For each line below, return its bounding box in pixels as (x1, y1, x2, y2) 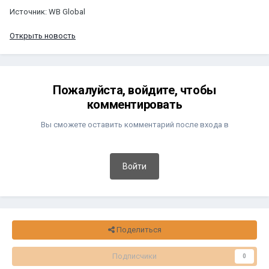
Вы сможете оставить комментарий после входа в (40, 119, 229, 129)
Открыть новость (10, 31, 76, 40)
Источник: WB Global (10, 7, 85, 16)
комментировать (86, 97, 183, 112)
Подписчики (112, 251, 157, 261)
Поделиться (114, 225, 162, 234)
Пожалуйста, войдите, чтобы (53, 82, 216, 97)
